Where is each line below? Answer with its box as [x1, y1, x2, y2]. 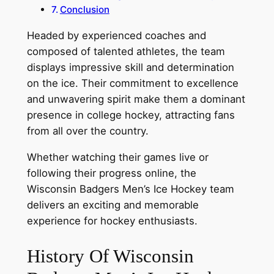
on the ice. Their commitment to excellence [26, 77, 239, 90]
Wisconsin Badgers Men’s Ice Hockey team [26, 183, 234, 195]
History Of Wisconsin [26, 245, 194, 267]
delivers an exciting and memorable [26, 199, 199, 211]
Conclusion [59, 4, 109, 16]
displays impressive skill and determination [26, 61, 234, 74]
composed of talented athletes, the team [26, 45, 225, 58]
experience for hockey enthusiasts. [26, 215, 198, 227]
